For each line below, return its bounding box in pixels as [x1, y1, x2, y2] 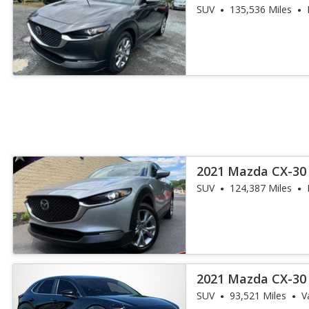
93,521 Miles [230, 289, 287, 302]
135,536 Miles [230, 3, 292, 16]
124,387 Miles [230, 181, 292, 195]
